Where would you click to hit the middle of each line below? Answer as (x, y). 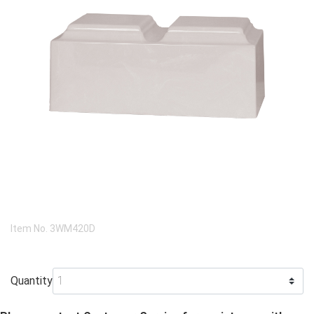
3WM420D (73, 229)
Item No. (30, 229)
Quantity (32, 281)
